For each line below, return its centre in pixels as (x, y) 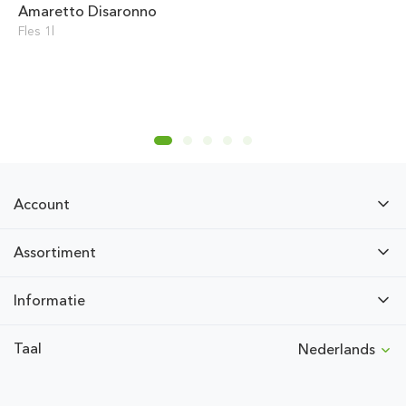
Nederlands (338, 350)
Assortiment (55, 252)
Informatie (49, 300)
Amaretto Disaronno (87, 11)
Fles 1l (36, 31)
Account (42, 204)
